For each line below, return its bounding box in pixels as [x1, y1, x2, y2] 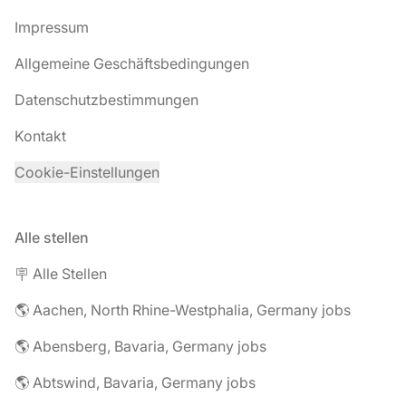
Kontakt [14, 127, 66, 145]
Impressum [14, 18, 89, 36]
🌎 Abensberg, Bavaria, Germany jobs [14, 337, 266, 355]
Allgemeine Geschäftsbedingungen [14, 54, 249, 72]
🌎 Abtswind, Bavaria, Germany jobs [14, 373, 256, 391]
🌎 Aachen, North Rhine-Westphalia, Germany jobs [14, 301, 351, 319]
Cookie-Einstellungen [14, 163, 159, 181]
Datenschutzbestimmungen [14, 91, 198, 109]
